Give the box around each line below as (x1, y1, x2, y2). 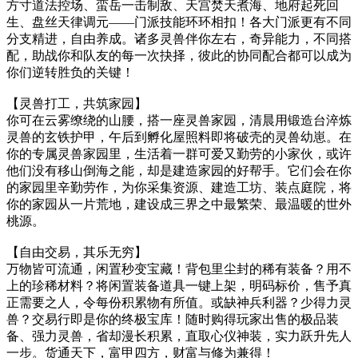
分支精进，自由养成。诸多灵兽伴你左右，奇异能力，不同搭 (6, 32, 352, 46)
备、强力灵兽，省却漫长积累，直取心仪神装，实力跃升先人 (6, 329, 352, 343)
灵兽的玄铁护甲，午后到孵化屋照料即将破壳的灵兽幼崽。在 (6, 130, 352, 144)
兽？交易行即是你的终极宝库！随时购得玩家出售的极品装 (6, 312, 339, 326)
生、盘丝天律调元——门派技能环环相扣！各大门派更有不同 (6, 15, 352, 29)
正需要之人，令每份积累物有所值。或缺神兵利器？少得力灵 (6, 296, 352, 309)
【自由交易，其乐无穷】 (6, 245, 147, 259)
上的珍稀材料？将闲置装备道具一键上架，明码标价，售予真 (6, 279, 352, 292)
